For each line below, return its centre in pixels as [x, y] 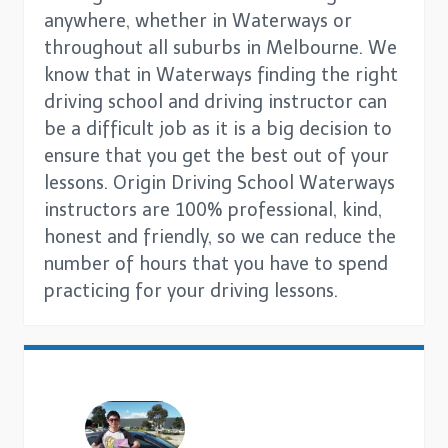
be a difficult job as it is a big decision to [218, 128]
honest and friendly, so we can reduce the [220, 236]
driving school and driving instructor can [215, 101]
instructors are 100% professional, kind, [213, 209]
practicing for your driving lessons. [191, 290]
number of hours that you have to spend [216, 263]
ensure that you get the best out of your [216, 155]
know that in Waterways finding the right [221, 74]
